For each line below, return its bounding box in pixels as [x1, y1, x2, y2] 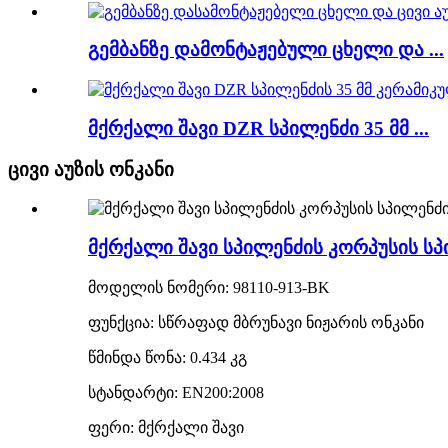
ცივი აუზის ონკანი [8, 158, 174, 180]
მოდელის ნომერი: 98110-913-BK [88, 278, 330, 296]
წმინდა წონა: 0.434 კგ [88, 348, 247, 366]
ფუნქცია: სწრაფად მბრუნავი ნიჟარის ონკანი [88, 313, 424, 331]
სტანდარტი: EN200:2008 [88, 383, 264, 401]
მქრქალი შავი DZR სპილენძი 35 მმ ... [88, 117, 429, 139]
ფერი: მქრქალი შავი [88, 418, 244, 436]
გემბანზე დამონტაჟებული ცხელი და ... [88, 39, 444, 61]
